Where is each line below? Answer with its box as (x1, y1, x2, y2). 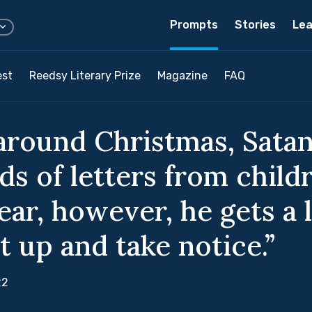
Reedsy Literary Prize (29, 69, 141, 82)
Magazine (157, 69, 208, 82)
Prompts (170, 18, 218, 31)
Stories (235, 18, 276, 31)
